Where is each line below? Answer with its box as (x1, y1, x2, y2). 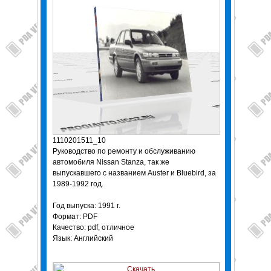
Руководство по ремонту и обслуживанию (52, 147, 195, 156)
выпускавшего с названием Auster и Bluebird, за (52, 169, 216, 178)
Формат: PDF (52, 212, 97, 221)
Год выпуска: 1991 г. (52, 201, 120, 211)
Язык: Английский (52, 234, 113, 243)
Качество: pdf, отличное (52, 223, 134, 232)
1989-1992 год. (52, 180, 103, 189)
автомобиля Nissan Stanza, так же (52, 158, 169, 167)
